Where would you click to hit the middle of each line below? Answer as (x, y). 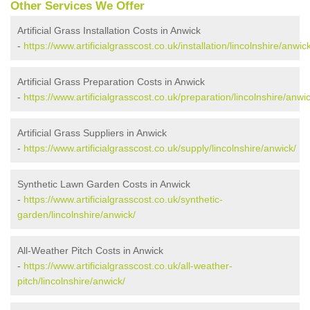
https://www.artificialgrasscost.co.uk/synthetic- (123, 200)
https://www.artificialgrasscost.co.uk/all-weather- (128, 266)
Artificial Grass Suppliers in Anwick (92, 133)
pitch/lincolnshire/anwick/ (71, 281)
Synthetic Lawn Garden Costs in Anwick (104, 184)
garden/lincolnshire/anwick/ (76, 215)
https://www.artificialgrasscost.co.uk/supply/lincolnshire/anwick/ (160, 148)
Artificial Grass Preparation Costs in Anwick (111, 82)
